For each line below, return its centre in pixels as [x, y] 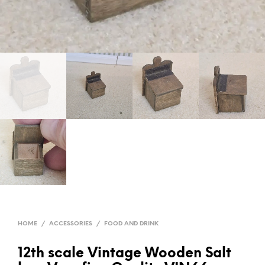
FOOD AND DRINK [131, 224]
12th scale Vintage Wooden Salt [125, 253]
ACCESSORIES [71, 224]
